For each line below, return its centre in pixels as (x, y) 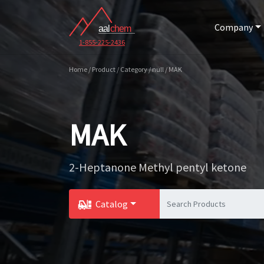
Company (234, 27)
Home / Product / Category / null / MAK (126, 69)
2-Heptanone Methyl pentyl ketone (158, 167)
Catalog (112, 204)
